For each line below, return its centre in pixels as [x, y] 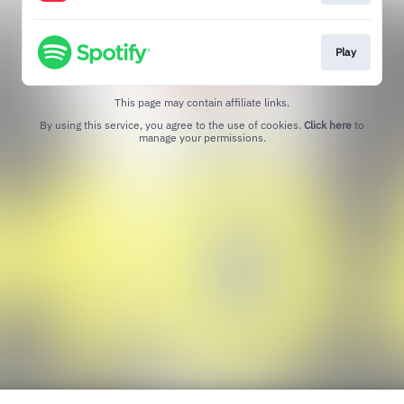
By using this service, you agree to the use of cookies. [172, 125]
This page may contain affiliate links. [202, 103]
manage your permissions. [202, 138]
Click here [328, 125]
